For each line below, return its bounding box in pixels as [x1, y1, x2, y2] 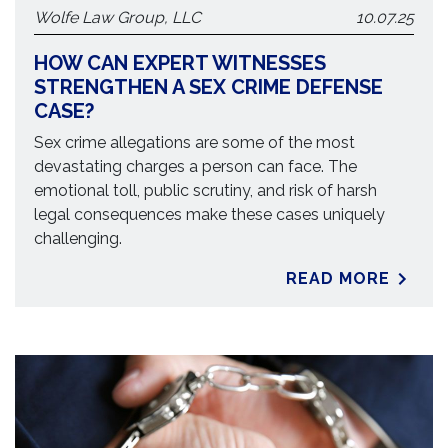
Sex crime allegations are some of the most [34, 133, 356, 152]
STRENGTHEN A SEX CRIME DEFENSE [34, 75, 384, 99]
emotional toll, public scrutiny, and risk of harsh [34, 181, 378, 200]
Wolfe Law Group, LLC [34, 8, 202, 27]
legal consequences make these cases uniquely [34, 205, 386, 224]
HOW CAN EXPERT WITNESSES [34, 51, 327, 75]
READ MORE [286, 269, 390, 288]
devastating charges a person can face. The [34, 157, 358, 176]
